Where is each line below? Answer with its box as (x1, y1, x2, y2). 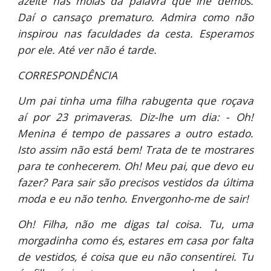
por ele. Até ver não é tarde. (18, 42, 157, 57)
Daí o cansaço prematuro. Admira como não (18, 10, 253, 24)
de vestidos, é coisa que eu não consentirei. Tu (18, 249, 253, 264)
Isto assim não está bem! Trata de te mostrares (18, 142, 253, 157)
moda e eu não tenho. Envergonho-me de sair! (18, 191, 249, 206)
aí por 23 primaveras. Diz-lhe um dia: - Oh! (18, 109, 253, 124)
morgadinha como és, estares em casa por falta (18, 233, 253, 247)
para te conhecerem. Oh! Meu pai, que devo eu (18, 158, 253, 173)
